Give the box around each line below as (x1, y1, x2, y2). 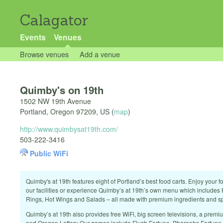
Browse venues (20, 49, 69, 59)
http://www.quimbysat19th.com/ (20, 124, 118, 134)
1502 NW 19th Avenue (20, 96, 91, 107)
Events (20, 31, 46, 43)
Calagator (20, 11, 89, 29)
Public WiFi (30, 148, 68, 159)
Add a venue (79, 49, 120, 59)
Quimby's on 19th (20, 83, 104, 98)
